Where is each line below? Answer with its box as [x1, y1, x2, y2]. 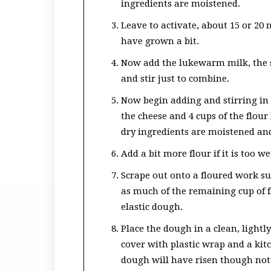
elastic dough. [121, 201, 183, 212]
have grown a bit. [121, 36, 199, 47]
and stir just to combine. [121, 73, 229, 84]
